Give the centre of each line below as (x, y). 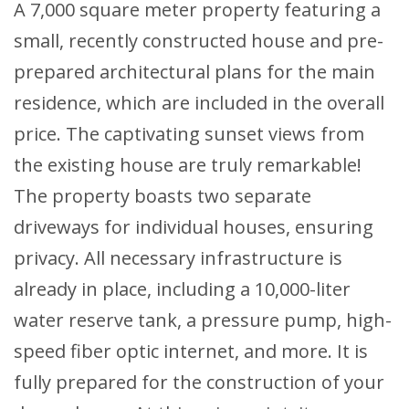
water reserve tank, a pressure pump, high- (203, 320)
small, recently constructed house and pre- (199, 41)
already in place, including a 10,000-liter (182, 289)
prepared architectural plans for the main (194, 72)
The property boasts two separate (163, 196)
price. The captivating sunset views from (189, 134)
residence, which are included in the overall (199, 103)
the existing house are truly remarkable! (188, 165)
